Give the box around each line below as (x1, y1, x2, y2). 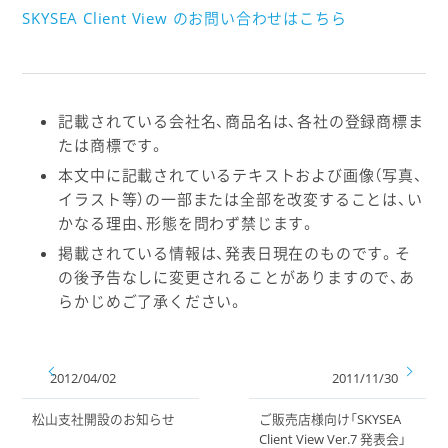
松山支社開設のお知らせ (32, 410, 176, 429)
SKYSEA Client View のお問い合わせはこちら (22, 7, 347, 28)
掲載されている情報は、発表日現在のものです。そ (58, 243, 411, 264)
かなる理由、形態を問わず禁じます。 (58, 213, 316, 234)
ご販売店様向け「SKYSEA (259, 410, 401, 429)
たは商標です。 (58, 135, 165, 156)
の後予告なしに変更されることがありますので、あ (58, 267, 415, 288)
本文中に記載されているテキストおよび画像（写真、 (58, 165, 423, 186)
